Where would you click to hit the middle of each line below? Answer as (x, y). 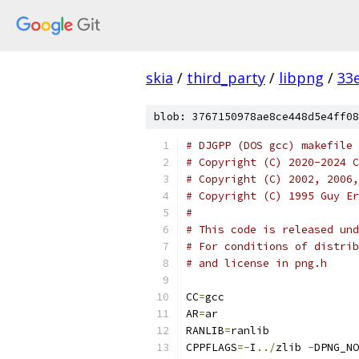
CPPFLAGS (212, 347)
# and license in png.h (256, 263)
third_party (226, 78)
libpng (301, 78)
